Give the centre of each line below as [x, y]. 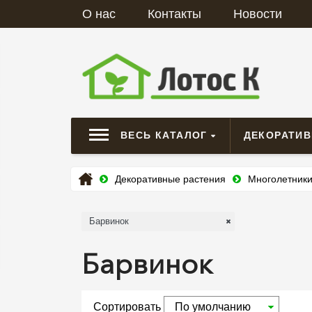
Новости [258, 14]
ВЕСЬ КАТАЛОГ [166, 135]
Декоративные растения [170, 179]
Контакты [174, 14]
